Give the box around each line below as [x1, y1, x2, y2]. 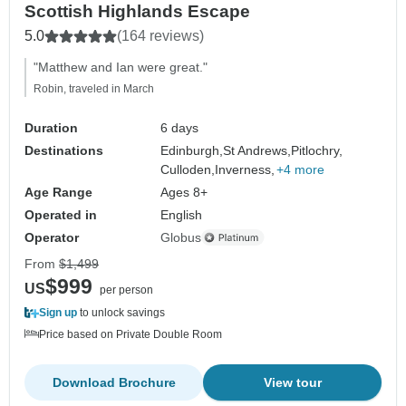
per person [100, 283, 153, 296]
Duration [24, 120, 78, 135]
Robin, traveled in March [34, 82, 154, 95]
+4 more [276, 161, 325, 177]
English [160, 207, 203, 222]
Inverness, [215, 161, 275, 177]
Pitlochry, [291, 142, 343, 158]
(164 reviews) [117, 27, 204, 43]
